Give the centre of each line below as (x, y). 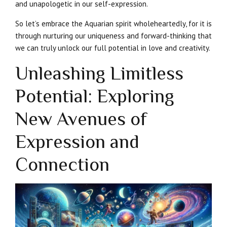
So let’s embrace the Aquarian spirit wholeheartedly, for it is (113, 23)
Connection (62, 164)
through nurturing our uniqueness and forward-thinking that (113, 35)
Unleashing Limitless (99, 73)
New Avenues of (81, 118)
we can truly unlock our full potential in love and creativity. (113, 48)
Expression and (77, 141)
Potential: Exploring (95, 96)
